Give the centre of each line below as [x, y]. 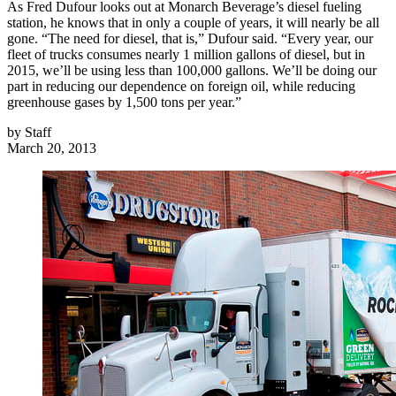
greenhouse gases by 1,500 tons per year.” [124, 103]
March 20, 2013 [52, 148]
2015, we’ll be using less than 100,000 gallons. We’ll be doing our [192, 71]
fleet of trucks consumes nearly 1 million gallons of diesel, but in [186, 55]
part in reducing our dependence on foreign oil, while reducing [181, 87]
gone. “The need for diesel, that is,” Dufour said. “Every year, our [190, 39]
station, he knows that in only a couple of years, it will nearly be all [193, 23]
